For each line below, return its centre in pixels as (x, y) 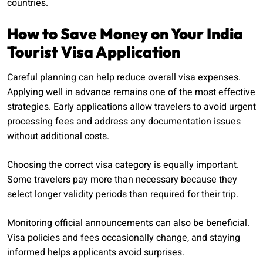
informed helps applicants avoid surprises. (96, 253)
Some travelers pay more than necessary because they (122, 180)
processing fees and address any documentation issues (124, 122)
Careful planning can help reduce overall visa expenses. (124, 78)
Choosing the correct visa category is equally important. (123, 165)
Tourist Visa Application (94, 52)
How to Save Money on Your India (125, 34)
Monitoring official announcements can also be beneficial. (128, 223)
